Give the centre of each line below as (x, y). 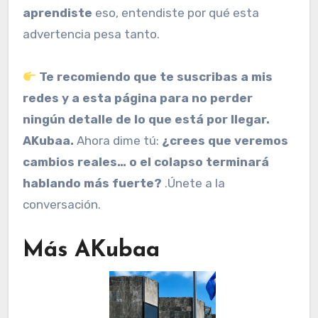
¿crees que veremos (225, 141)
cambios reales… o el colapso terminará (146, 162)
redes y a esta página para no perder (138, 98)
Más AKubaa (91, 251)
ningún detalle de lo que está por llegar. (146, 120)
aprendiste (57, 13)
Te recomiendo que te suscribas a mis (156, 77)
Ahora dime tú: (118, 141)
